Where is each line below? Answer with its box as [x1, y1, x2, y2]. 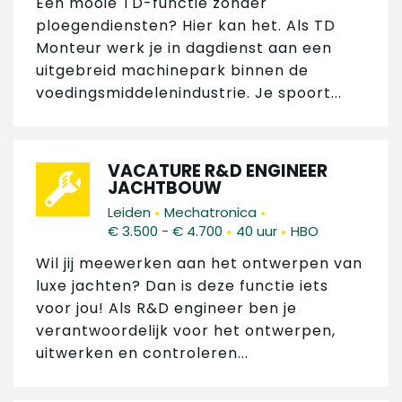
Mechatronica [164, 203, 257, 223]
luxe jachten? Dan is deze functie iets [36, 275, 328, 297]
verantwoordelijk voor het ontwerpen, [36, 320, 336, 342]
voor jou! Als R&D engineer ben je [36, 298, 297, 319]
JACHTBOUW [108, 175, 222, 200]
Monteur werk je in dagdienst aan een [36, 37, 332, 58]
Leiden [108, 203, 151, 223]
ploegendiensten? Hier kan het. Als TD [36, 14, 336, 36]
